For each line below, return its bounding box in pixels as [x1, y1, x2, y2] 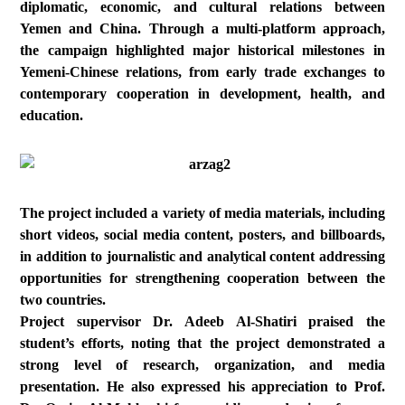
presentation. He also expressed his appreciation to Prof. [20, 379, 385, 394]
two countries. [20, 292, 107, 307]
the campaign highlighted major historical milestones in [20, 42, 385, 58]
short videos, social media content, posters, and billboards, [20, 227, 385, 242]
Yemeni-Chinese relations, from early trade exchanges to [20, 64, 385, 80]
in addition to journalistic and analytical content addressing [20, 249, 385, 264]
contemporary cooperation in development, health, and [20, 86, 385, 101]
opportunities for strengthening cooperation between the [20, 270, 385, 286]
